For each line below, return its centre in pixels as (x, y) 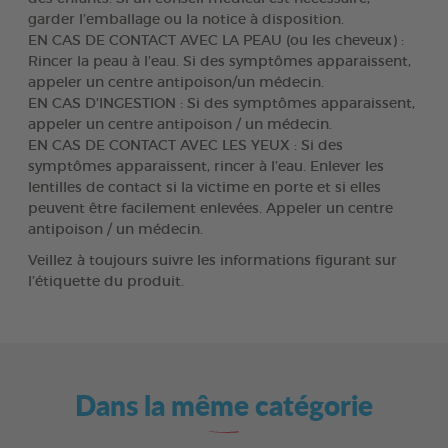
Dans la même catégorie (224, 404)
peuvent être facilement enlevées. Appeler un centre (210, 208)
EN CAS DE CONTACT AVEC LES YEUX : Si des (185, 145)
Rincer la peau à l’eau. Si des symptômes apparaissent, (219, 61)
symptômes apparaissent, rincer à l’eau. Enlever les (206, 166)
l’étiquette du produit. (106, 281)
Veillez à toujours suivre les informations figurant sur (212, 260)
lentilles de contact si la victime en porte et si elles (204, 187)
